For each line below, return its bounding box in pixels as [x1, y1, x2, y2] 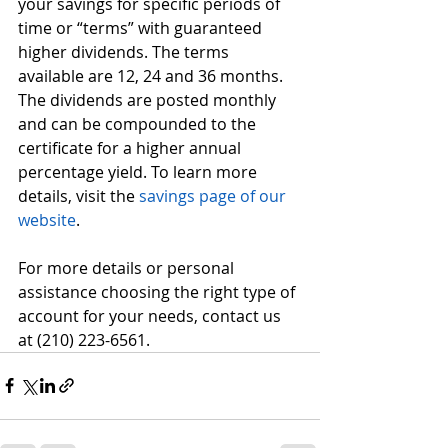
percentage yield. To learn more [18, 160, 261, 183]
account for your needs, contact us [18, 304, 285, 327]
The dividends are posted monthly [18, 88, 280, 111]
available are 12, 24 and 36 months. [18, 64, 287, 87]
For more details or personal [18, 256, 238, 279]
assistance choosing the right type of [18, 280, 299, 303]
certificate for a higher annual [18, 136, 245, 159]
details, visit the [18, 184, 139, 207]
